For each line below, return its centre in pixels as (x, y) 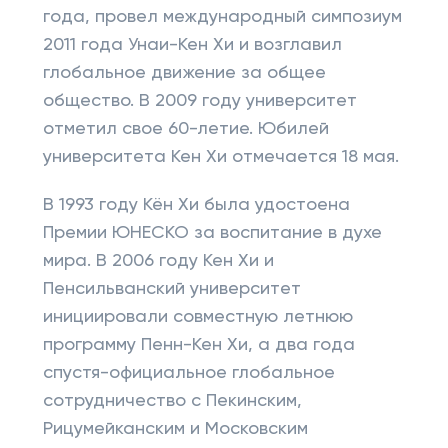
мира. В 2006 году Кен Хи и (158, 261)
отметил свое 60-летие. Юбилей (185, 129)
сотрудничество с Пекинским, (172, 401)
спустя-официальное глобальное (188, 373)
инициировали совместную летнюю (197, 317)
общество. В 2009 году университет (199, 101)
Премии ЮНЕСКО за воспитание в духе (212, 233)
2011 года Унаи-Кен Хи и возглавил (192, 45)
